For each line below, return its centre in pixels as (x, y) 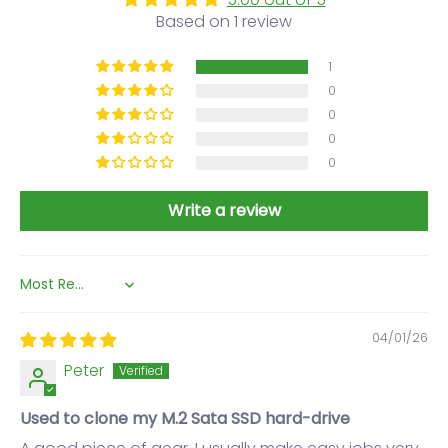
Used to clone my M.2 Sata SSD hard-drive (185, 419)
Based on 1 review (224, 22)
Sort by (44, 291)
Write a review (224, 211)
